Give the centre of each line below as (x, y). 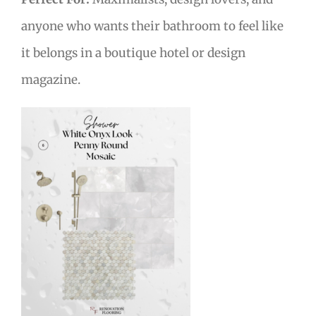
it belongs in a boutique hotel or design (133, 53)
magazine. (51, 79)
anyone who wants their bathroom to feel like (152, 26)
